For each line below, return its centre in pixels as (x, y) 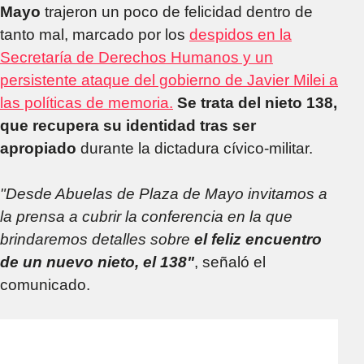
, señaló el (230, 262)
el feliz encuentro (258, 239)
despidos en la (240, 34)
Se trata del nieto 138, (257, 102)
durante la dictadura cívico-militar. (197, 148)
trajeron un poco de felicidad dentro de (179, 11)
